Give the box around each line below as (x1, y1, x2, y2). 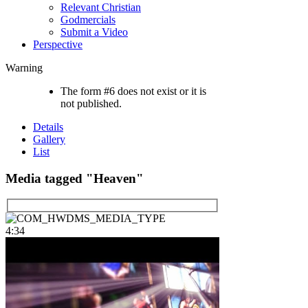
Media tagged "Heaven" (5, 170, 144, 186)
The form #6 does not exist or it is (60, 85, 206, 97)
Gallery (33, 133, 65, 145)
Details (33, 121, 63, 133)
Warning (5, 62, 43, 74)
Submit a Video (60, 26, 128, 38)
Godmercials (60, 14, 115, 25)
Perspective (33, 38, 82, 50)
